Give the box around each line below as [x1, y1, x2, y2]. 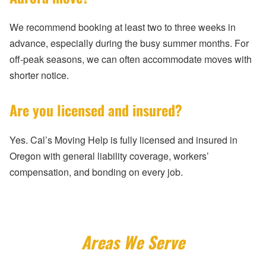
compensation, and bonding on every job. [9, 165, 183, 179]
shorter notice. [9, 68, 69, 83]
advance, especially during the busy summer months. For [9, 36, 249, 50]
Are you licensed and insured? [9, 99, 182, 121]
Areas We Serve [81, 230, 185, 255]
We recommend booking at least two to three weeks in [9, 20, 236, 34]
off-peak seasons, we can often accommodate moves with [9, 52, 252, 66]
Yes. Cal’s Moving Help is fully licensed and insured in [9, 133, 237, 147]
